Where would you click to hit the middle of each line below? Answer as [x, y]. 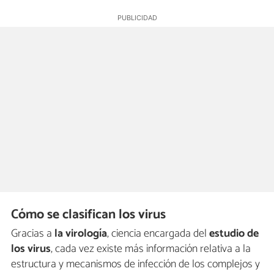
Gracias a [33, 233]
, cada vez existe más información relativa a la [151, 249]
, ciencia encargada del [158, 233]
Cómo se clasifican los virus [89, 215]
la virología [81, 233]
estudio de [234, 233]
